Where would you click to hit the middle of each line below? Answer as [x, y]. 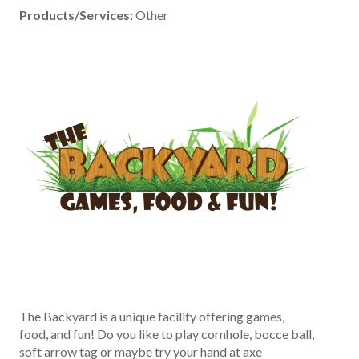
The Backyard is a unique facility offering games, [152, 317]
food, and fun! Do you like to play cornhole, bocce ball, [167, 334]
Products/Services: [76, 15]
